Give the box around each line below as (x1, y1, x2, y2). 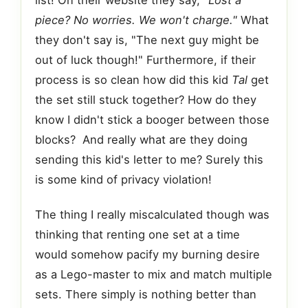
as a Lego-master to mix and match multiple (35, 267, 272, 281)
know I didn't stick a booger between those (35, 113, 269, 127)
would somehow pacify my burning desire (35, 247, 260, 261)
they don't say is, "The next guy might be (35, 33, 259, 47)
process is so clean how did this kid (35, 73, 232, 87)
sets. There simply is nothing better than (35, 287, 256, 301)
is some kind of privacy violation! (35, 173, 212, 187)
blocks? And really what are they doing (35, 133, 247, 147)
